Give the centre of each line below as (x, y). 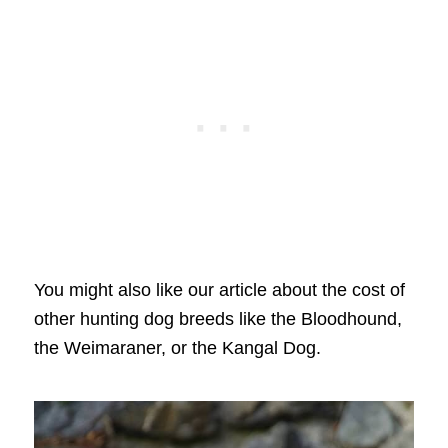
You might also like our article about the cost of (219, 289)
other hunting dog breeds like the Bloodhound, (217, 318)
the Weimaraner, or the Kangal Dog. (177, 347)
